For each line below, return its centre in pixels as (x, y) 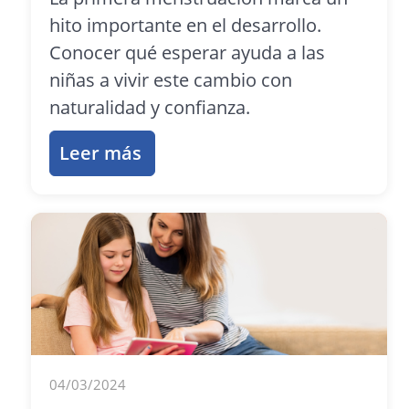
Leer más (101, 153)
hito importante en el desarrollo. (186, 26)
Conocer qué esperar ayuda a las (188, 53)
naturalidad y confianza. (150, 108)
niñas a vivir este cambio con (171, 80)
